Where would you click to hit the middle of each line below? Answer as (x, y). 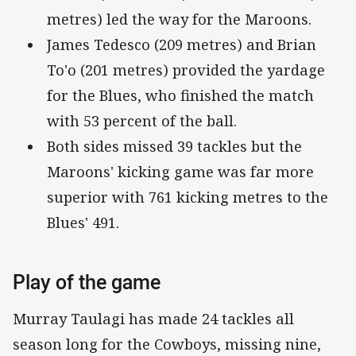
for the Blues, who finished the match (180, 96)
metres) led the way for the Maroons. (179, 19)
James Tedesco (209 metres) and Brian (182, 45)
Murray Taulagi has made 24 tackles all (153, 318)
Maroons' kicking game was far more (180, 172)
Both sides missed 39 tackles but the (174, 147)
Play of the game (87, 282)
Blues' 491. (83, 223)
